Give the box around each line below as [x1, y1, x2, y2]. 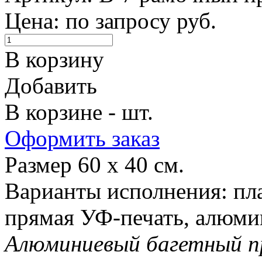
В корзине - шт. [5, 99, 153, 125]
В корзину [5, 46, 104, 72]
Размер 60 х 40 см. [5, 151, 184, 177]
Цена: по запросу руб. [5, 8, 216, 33]
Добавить [5, 73, 97, 98]
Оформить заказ [5, 125, 160, 151]
